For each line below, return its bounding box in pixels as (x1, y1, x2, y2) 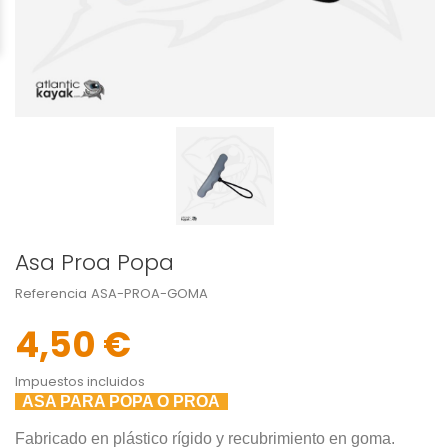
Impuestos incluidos (15, 372, 145, 392)
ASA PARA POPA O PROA (15, 393, 228, 411)
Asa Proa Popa (15, 247, 174, 279)
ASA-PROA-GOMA (91, 284, 208, 304)
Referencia (15, 284, 87, 304)
